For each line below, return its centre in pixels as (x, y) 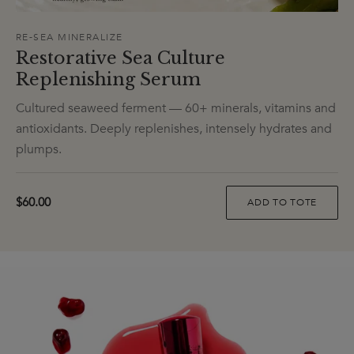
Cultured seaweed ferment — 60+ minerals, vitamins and (176, 109)
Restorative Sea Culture (121, 58)
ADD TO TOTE (282, 203)
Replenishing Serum (108, 80)
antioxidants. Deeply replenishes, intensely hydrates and (174, 129)
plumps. (39, 150)
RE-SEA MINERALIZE (70, 38)
